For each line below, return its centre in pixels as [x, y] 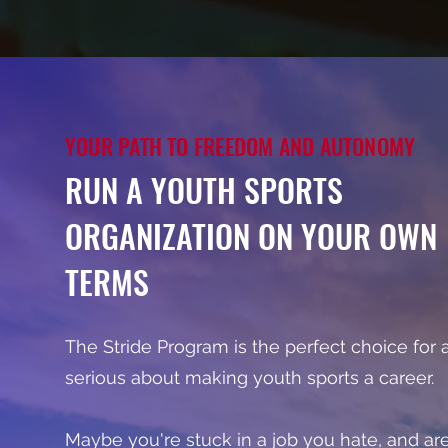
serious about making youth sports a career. [252, 377]
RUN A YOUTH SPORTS [204, 189]
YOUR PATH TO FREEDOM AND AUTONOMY [240, 146]
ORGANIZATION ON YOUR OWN [251, 235]
